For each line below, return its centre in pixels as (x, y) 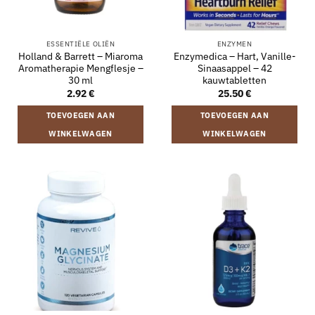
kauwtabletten (234, 81)
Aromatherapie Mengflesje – (81, 69)
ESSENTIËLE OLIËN (81, 44)
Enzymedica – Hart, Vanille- (234, 57)
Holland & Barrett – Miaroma (81, 57)
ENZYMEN (234, 44)
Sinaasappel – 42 (234, 69)
